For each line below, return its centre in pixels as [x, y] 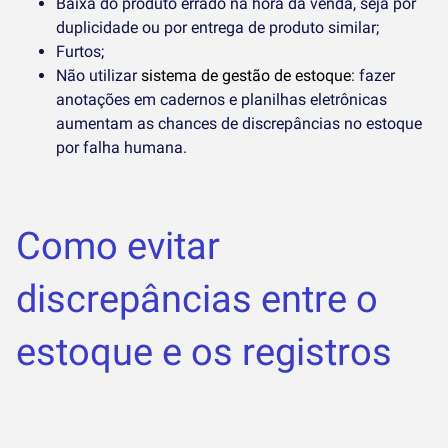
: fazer [373, 75]
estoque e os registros [204, 352]
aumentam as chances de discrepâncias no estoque [239, 123]
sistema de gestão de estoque [246, 75]
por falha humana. [121, 147]
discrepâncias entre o [197, 299]
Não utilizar [98, 75]
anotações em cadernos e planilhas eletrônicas [221, 99]
